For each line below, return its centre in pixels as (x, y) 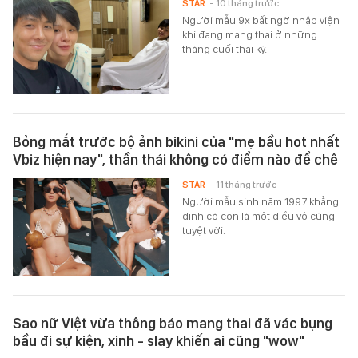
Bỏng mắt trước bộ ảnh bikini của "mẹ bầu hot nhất (176, 142)
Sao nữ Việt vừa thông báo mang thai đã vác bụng (173, 324)
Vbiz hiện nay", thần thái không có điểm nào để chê (175, 160)
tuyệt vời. (204, 231)
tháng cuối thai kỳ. (225, 49)
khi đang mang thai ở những (250, 35)
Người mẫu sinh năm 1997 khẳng (261, 202)
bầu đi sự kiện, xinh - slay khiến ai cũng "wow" (159, 341)
